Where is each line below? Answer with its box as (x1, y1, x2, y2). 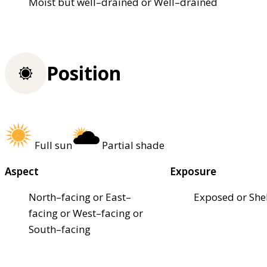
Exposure (170, 164, 217, 179)
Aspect (5, 164, 39, 179)
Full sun (35, 138, 72, 153)
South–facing (29, 222, 91, 237)
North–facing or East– (29, 190, 131, 204)
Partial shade (102, 138, 164, 153)
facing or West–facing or (29, 206, 143, 221)
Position (46, 60, 121, 86)
